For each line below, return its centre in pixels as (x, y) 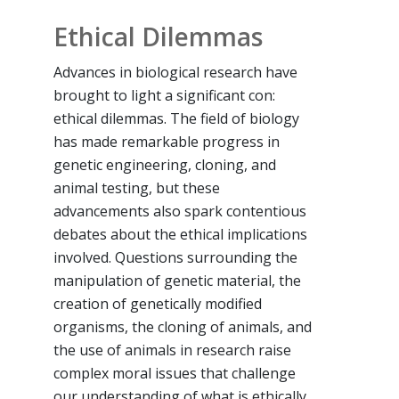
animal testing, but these (137, 187)
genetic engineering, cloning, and (165, 164)
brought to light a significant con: (164, 95)
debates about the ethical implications (180, 234)
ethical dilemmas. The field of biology (176, 118)
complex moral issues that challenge (175, 373)
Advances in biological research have (175, 72)
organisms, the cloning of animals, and (183, 326)
